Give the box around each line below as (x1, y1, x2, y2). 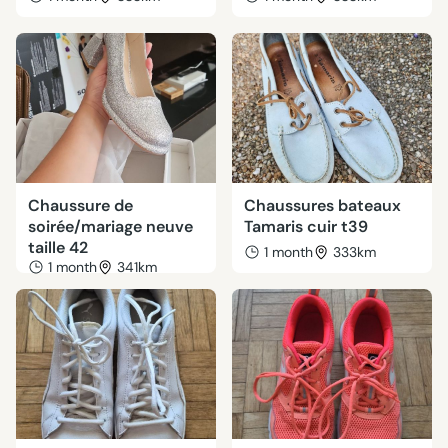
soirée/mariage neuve (28, 216, 193, 237)
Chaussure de (28, 195, 133, 216)
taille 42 (28, 237, 88, 258)
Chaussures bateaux (244, 195, 401, 216)
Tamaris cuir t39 (244, 216, 368, 237)
